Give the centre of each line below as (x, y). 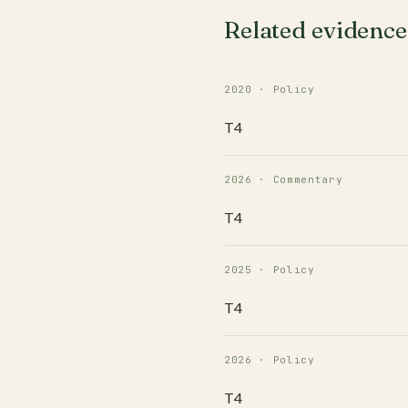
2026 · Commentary (284, 179)
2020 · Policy (270, 89)
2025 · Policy (270, 270)
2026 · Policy (270, 360)
